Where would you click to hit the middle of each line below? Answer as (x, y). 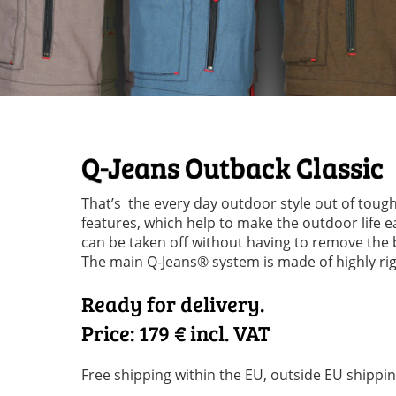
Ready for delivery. (173, 304)
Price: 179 (126, 333)
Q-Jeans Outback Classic (232, 167)
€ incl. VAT (220, 333)
